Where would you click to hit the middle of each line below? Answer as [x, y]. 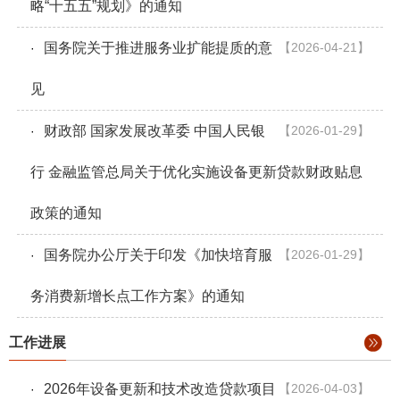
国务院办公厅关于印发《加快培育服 [158, 254]
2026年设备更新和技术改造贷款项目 [159, 388]
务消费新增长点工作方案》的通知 [137, 296]
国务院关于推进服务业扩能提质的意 [158, 47]
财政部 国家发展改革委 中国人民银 [154, 130]
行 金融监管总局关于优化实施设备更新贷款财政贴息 [196, 171]
